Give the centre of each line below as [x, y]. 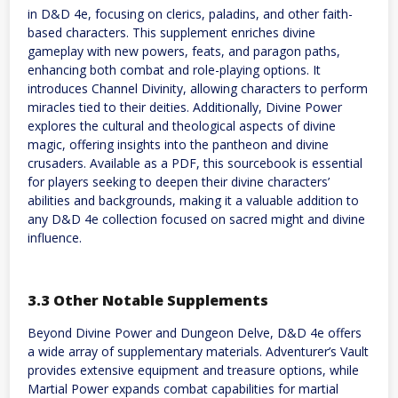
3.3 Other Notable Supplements [148, 301]
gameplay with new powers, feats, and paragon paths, [184, 52]
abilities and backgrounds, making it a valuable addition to [193, 201]
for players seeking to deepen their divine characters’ [179, 182]
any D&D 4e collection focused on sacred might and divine [196, 219]
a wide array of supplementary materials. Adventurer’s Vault [198, 351]
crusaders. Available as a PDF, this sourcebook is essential [195, 163]
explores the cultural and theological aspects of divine [182, 126]
